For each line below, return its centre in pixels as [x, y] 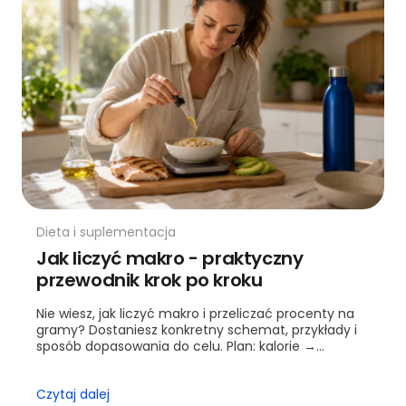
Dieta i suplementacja [106, 232]
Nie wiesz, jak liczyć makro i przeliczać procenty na [195, 314]
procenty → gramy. [97, 363]
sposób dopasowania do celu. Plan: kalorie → [176, 347]
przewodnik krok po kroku [150, 280]
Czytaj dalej [73, 395]
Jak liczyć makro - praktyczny [170, 259]
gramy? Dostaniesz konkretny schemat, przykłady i [197, 330]
